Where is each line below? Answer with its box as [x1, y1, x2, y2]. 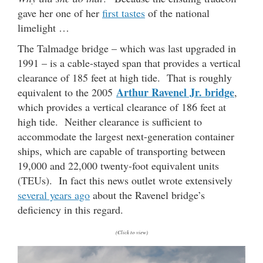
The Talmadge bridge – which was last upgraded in [18, 41, 236, 55]
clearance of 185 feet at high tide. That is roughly [18, 70, 232, 85]
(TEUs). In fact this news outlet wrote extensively [18, 173, 232, 187]
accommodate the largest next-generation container [18, 129, 234, 143]
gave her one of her [18, 5, 102, 20]
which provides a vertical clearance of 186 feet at [18, 99, 226, 114]
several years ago [18, 187, 90, 202]
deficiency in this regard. [18, 202, 123, 217]
